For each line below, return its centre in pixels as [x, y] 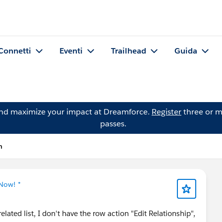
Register [166, 112]
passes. [113, 124]
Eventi [71, 51]
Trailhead [129, 51]
